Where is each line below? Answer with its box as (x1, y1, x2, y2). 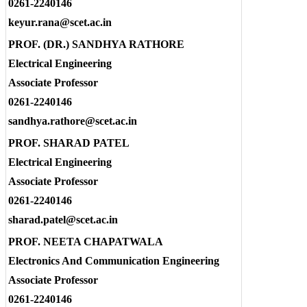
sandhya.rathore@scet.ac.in (8, 115, 137, 127)
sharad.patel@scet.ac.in (8, 214, 118, 226)
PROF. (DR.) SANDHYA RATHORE (8, 38, 184, 51)
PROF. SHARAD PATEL (8, 137, 130, 149)
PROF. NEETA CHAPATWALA (8, 236, 163, 248)
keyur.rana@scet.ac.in (8, 16, 112, 29)
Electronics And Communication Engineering (8, 255, 219, 267)
